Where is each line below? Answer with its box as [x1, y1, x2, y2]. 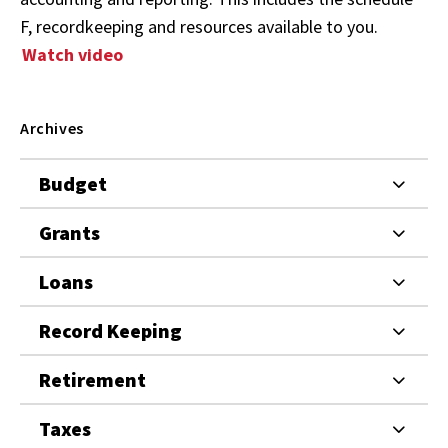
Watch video [22, 43, 123, 66]
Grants [39, 220, 100, 245]
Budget [39, 171, 107, 196]
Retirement [39, 367, 146, 392]
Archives [20, 118, 84, 138]
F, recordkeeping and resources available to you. [20, 15, 378, 38]
